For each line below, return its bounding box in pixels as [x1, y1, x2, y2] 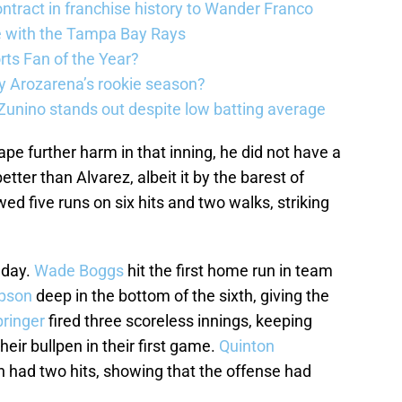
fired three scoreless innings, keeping [45, 311, 312, 331]
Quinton [219, 336, 275, 356]
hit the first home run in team [124, 261, 333, 281]
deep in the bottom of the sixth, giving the [32, 286, 329, 306]
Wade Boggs [34, 261, 124, 281]
